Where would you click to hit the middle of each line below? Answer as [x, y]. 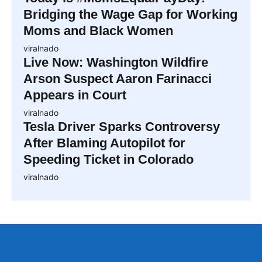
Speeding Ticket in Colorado [108, 160]
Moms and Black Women [98, 31]
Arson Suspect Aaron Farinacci [118, 79]
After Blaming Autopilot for [104, 143]
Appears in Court [75, 95]
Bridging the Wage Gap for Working [130, 15]
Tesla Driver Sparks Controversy [122, 127]
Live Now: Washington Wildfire [116, 63]
